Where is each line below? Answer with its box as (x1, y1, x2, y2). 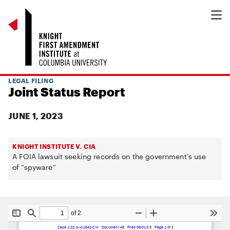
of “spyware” (12, 163, 56, 171)
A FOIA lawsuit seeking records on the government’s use (12, 152, 206, 161)
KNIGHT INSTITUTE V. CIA (12, 143, 96, 150)
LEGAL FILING (8, 77, 54, 84)
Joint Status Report (8, 84, 125, 99)
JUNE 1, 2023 (8, 111, 63, 121)
